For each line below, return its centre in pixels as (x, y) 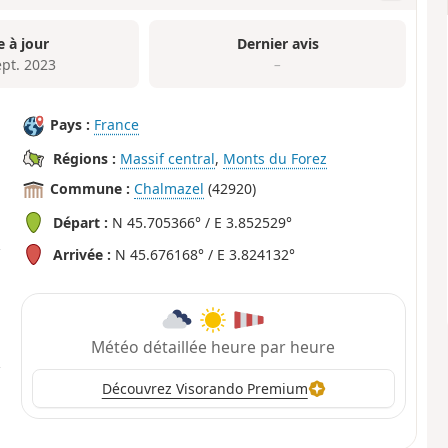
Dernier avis (277, 43)
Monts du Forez (275, 159)
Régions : (85, 159)
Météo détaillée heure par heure (213, 346)
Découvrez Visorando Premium (204, 389)
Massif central (168, 159)
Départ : (81, 223)
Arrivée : (82, 255)
